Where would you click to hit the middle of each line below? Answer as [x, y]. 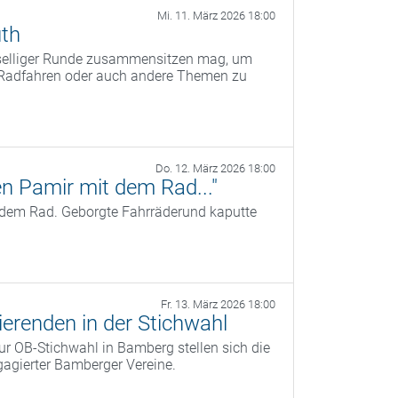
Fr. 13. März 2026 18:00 [218, 305]
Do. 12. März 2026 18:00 [215, 169]
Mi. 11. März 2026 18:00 [216, 16]
